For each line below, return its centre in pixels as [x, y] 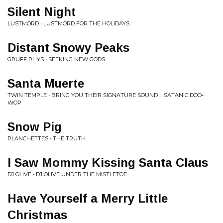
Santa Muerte [46, 83]
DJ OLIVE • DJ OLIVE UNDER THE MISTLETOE [67, 174]
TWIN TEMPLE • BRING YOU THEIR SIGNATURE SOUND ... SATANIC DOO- [106, 95]
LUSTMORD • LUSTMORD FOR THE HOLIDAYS [68, 23]
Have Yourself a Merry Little [88, 198]
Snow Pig [35, 127]
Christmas [37, 215]
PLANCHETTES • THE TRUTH [47, 138]
